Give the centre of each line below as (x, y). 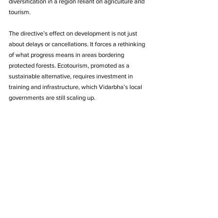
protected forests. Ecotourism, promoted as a (70, 65)
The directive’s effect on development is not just (74, 33)
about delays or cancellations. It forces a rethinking (78, 44)
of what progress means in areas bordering (67, 54)
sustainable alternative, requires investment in (72, 76)
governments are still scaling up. (52, 97)
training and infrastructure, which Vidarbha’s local (76, 87)
